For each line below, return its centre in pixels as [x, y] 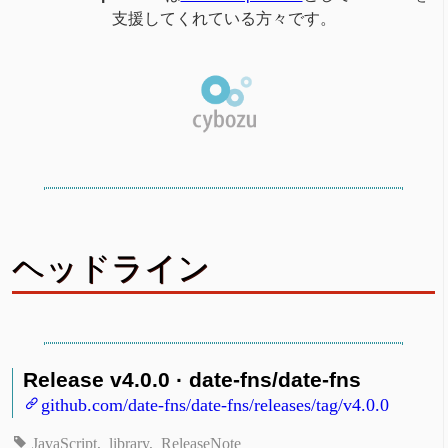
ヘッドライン [111, 268]
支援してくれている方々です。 [223, 19]
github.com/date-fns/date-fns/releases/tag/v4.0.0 [215, 403]
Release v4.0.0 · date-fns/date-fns [192, 380]
